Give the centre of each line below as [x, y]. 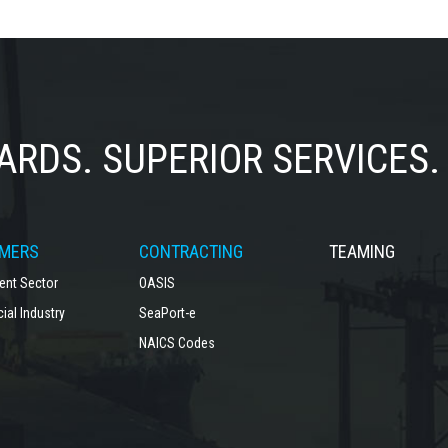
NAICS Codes [176, 343]
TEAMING [362, 251]
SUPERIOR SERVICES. [271, 159]
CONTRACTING [190, 251]
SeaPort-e [167, 313]
